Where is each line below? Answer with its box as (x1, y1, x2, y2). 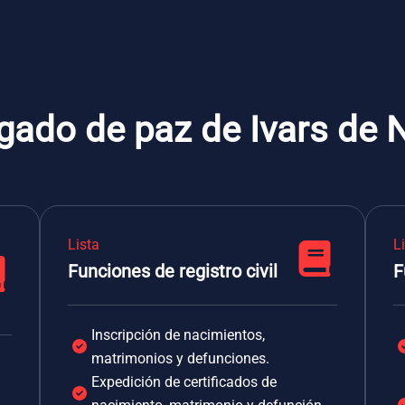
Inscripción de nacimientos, (91, 326, 265, 344)
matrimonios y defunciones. (91, 350, 269, 367)
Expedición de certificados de (91, 373, 277, 391)
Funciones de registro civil (68, 260, 278, 282)
